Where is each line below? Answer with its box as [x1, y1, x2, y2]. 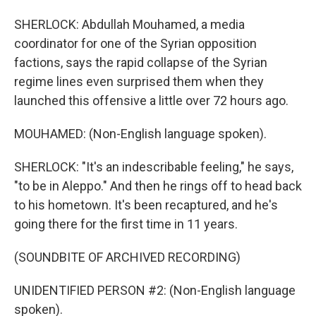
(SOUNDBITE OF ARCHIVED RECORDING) [14, 250, 241, 265]
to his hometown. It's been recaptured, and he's [14, 197, 278, 212]
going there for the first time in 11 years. [14, 217, 238, 231]
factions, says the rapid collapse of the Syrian [14, 55, 267, 70]
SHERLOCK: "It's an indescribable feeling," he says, [14, 159, 293, 174]
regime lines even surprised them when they [14, 74, 264, 89]
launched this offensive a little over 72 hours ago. [14, 93, 288, 108]
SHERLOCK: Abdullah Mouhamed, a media [14, 17, 245, 32]
